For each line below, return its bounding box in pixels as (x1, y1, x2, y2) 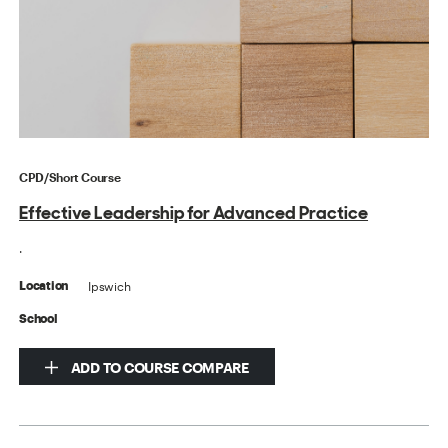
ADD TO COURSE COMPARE (68, 358, 249, 376)
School (19, 312, 58, 325)
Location (19, 279, 69, 292)
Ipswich (88, 278, 131, 293)
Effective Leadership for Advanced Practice (19, 199, 369, 225)
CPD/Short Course (19, 169, 121, 184)
